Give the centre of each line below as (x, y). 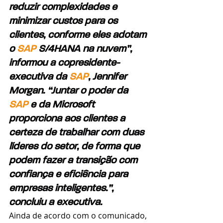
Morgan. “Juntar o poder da (70, 91)
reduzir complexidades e (64, 7)
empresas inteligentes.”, (62, 189)
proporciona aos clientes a (68, 119)
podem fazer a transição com (74, 161)
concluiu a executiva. (56, 203)
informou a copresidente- (64, 63)
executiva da (39, 77)
